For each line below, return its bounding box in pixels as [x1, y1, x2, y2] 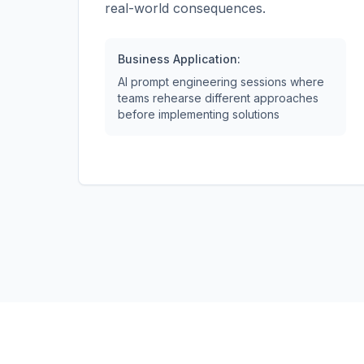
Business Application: [118, 52, 240, 66]
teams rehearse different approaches [118, 91, 318, 105]
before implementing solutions [118, 107, 279, 121]
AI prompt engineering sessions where [118, 75, 324, 89]
